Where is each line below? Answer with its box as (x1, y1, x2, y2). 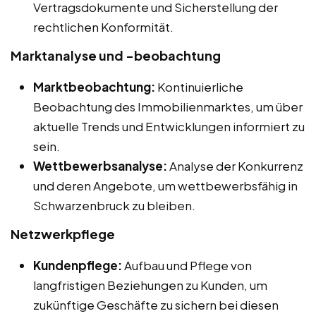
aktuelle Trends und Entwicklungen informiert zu (33, 119, 305, 135)
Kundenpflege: (33, 257, 122, 274)
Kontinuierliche (155, 79, 243, 95)
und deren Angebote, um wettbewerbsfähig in (33, 178, 298, 194)
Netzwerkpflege (11, 226, 115, 243)
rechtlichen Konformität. (33, 19, 174, 35)
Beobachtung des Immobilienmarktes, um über (33, 99, 303, 115)
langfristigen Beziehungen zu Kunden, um (33, 277, 267, 293)
